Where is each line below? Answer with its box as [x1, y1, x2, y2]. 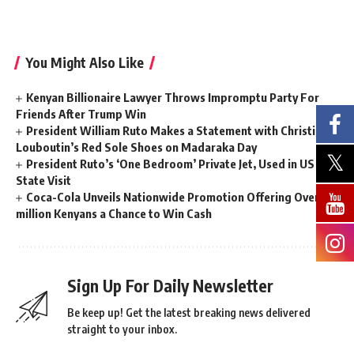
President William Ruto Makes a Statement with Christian [26, 123, 329, 137]
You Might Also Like [25, 54, 144, 71]
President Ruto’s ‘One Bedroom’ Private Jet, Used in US [26, 156, 315, 171]
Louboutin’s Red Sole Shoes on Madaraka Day [16, 140, 257, 154]
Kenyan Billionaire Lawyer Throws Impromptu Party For [26, 90, 320, 104]
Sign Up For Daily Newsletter [67, 275, 273, 296]
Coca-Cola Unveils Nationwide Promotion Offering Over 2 [26, 190, 329, 204]
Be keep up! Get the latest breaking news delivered [67, 306, 311, 319]
